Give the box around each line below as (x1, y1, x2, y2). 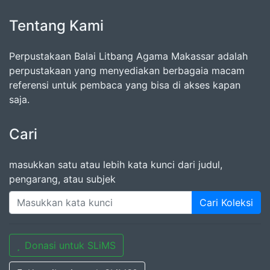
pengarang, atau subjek (9, 172, 116, 185)
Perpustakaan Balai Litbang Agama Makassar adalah (9, 49, 248, 62)
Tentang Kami (9, 16, 104, 34)
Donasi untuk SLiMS (25, 239, 116, 251)
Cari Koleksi (199, 196, 253, 209)
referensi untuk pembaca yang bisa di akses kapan (9, 78, 240, 91)
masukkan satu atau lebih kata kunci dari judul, (9, 158, 222, 171)
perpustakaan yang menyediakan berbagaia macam (9, 64, 245, 77)
